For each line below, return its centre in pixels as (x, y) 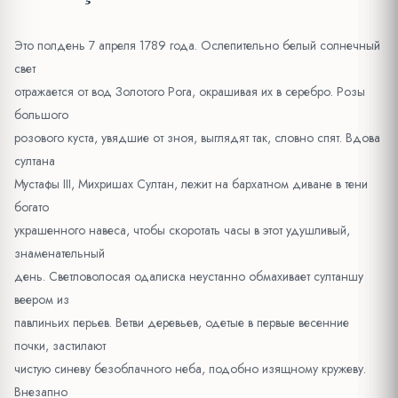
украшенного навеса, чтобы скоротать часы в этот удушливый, (182, 231)
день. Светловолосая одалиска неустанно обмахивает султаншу (189, 277)
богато (32, 207)
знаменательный (60, 254)
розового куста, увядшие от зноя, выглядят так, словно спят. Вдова (197, 138)
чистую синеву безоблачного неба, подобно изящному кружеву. (190, 369)
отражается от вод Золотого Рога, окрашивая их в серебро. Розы (190, 92)
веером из (42, 300)
